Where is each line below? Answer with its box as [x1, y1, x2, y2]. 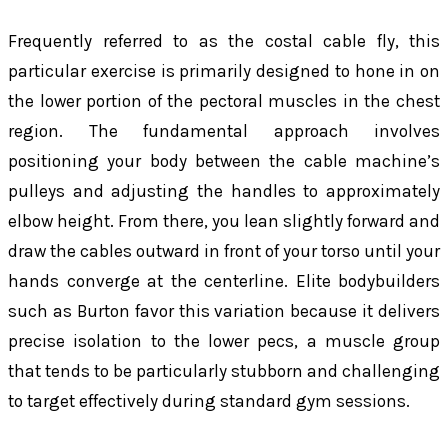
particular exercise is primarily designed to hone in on [8, 61, 440, 82]
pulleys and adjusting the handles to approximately [8, 181, 440, 202]
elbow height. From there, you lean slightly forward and [8, 211, 440, 232]
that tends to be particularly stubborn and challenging [8, 361, 440, 382]
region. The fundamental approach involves [8, 121, 440, 142]
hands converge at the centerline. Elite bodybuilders [8, 271, 440, 292]
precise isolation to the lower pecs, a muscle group [8, 331, 440, 352]
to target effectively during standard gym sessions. [8, 391, 410, 412]
